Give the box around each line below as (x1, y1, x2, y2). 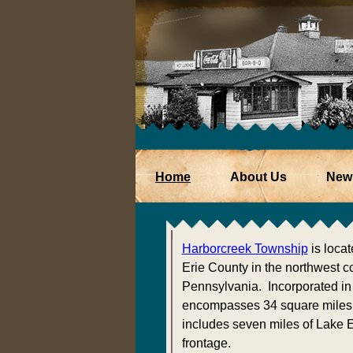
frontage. (181, 336, 231, 350)
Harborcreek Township (181, 242, 308, 255)
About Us (230, 170, 287, 184)
